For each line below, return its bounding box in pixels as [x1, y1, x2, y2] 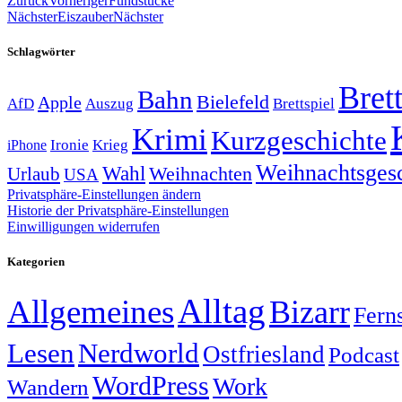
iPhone [7, 137, 47, 154]
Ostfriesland [203, 340, 325, 368]
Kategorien [7, 255, 65, 269]
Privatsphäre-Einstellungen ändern [7, 187, 201, 203]
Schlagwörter [7, 45, 75, 59]
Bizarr [269, 293, 350, 330]
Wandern [7, 374, 89, 399]
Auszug [85, 94, 134, 113]
